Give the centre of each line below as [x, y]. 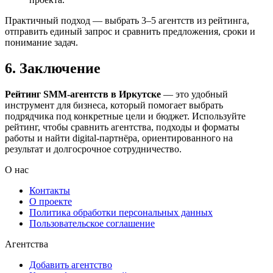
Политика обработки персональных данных [121, 212]
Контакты [50, 190]
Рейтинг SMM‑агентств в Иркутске [83, 94]
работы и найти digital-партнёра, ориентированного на [119, 138]
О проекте [51, 201]
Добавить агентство [71, 264]
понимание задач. [41, 42]
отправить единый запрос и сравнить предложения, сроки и [130, 31]
